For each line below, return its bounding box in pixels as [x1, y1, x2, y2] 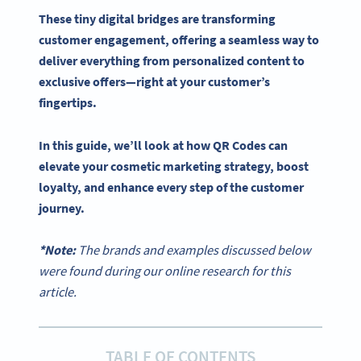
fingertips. [39, 93, 97, 110]
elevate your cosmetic [39, 157, 163, 174]
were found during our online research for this [39, 263, 291, 280]
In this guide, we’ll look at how [39, 136, 213, 153]
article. [39, 284, 77, 301]
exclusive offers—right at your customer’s [39, 73, 270, 89]
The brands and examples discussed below [78, 242, 311, 259]
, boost [270, 157, 309, 174]
